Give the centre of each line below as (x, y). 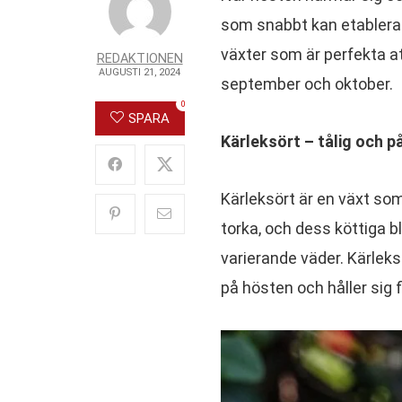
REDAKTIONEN (140, 58)
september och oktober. (306, 83)
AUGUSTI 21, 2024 (140, 72)
